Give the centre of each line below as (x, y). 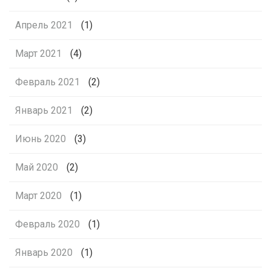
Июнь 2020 (41, 139)
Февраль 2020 (47, 224)
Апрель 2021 (44, 25)
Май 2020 (37, 167)
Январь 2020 (44, 252)
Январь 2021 (44, 110)
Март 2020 (38, 195)
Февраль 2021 (47, 82)
